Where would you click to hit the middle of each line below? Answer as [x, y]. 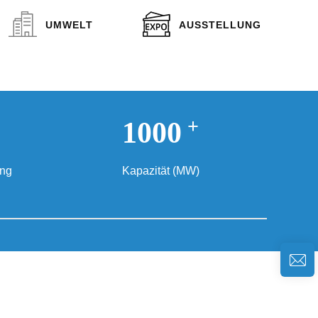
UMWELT [69, 24]
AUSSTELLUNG [220, 24]
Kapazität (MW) [160, 171]
